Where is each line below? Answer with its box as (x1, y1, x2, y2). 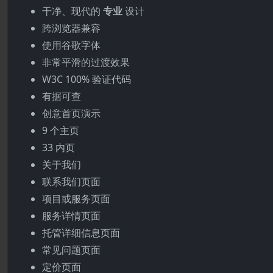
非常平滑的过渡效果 (42, 55, 130, 69)
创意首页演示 (42, 107, 101, 120)
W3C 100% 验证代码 (42, 73, 131, 86)
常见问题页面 (42, 243, 101, 257)
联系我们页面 (42, 175, 101, 188)
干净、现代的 (42, 4, 103, 18)
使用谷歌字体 (42, 38, 101, 52)
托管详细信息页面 (42, 226, 120, 239)
